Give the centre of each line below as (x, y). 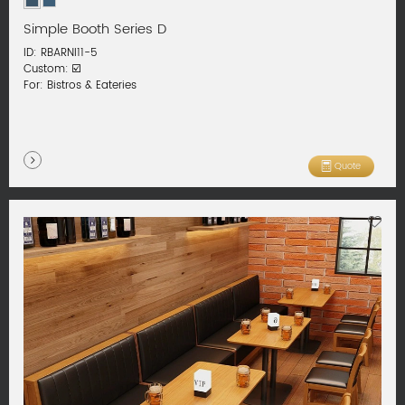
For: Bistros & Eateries (80, 86)
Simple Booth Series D (95, 29)
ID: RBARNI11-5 (61, 53)
